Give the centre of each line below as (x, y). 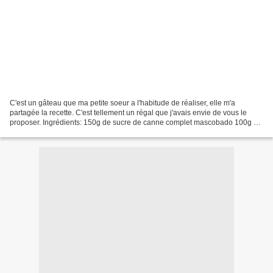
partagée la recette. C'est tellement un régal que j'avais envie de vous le (128, 112)
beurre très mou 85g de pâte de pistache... (80, 132)
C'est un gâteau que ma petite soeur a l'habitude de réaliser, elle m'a (122, 103)
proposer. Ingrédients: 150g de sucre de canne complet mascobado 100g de (136, 122)
